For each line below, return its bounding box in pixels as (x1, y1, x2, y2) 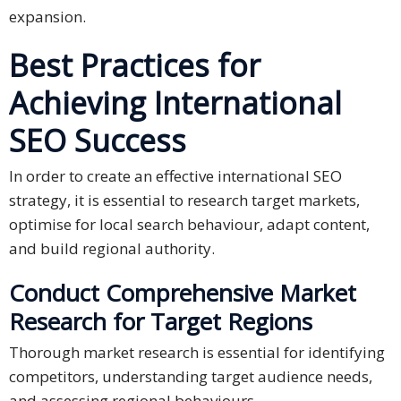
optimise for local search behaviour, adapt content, (9, 214, 370, 235)
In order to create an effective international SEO (9, 166, 342, 187)
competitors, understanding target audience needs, (9, 366, 372, 388)
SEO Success (9, 120, 186, 162)
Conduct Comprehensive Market (9, 277, 356, 310)
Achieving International (9, 82, 342, 124)
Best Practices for (9, 45, 260, 87)
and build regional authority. (9, 238, 215, 260)
